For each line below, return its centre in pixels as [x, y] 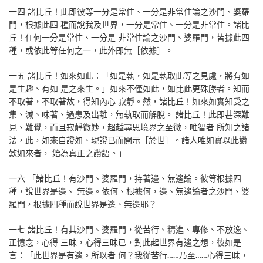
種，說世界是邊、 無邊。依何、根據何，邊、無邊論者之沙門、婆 [129, 192]
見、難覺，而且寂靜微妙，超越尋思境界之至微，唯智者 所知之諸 [129, 128]
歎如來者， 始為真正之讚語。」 [68, 154]
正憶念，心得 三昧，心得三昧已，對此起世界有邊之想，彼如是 [125, 243]
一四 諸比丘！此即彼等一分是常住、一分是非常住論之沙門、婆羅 [129, 12]
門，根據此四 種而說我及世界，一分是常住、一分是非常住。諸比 [129, 25]
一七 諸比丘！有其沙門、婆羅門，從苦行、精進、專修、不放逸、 [129, 230]
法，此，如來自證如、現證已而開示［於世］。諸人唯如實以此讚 [128, 141]
